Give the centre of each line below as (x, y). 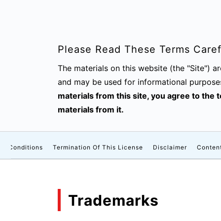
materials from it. (91, 110)
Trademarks (113, 200)
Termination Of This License (98, 147)
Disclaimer (170, 147)
